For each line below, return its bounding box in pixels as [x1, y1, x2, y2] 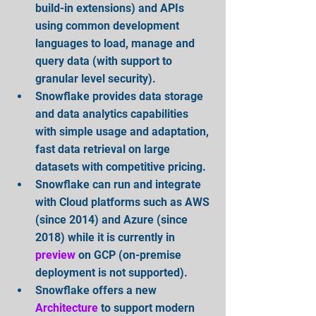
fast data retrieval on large [35, 142, 173, 156]
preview [35, 248, 75, 262]
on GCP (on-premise [78, 248, 184, 262]
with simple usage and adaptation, [35, 125, 212, 138]
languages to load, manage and [35, 37, 197, 50]
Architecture [35, 301, 98, 315]
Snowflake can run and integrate [35, 178, 204, 191]
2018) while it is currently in [35, 231, 178, 244]
